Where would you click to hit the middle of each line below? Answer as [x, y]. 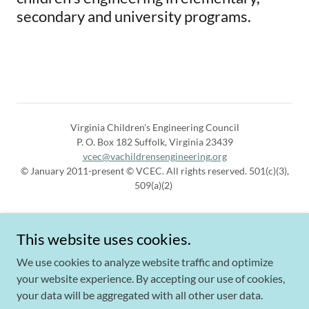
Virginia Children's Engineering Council [154, 127]
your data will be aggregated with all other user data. [140, 295]
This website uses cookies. [104, 239]
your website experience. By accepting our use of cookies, [151, 278]
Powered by [154, 280]
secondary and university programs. [134, 16]
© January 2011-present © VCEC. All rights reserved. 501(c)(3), [154, 170]
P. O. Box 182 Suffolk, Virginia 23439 [154, 141]
